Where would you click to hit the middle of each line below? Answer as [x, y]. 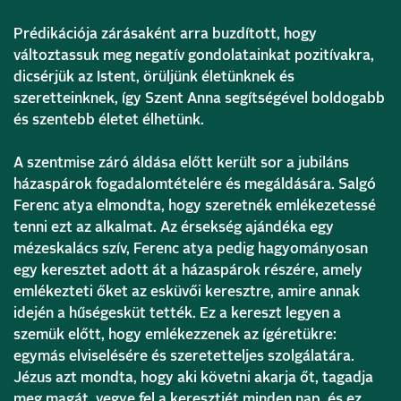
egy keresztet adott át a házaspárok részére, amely [188, 270]
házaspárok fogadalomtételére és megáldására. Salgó [195, 184]
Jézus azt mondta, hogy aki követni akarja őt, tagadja [193, 377]
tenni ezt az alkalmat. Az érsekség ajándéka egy [174, 227]
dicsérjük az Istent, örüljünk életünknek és [154, 77]
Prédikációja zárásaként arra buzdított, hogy [165, 34]
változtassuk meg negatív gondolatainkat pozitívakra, [194, 55]
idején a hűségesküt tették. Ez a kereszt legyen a [177, 313]
